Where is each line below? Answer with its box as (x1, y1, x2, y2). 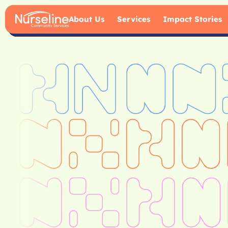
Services (117, 14, 150, 24)
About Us (68, 14, 104, 24)
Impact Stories (162, 14, 222, 24)
